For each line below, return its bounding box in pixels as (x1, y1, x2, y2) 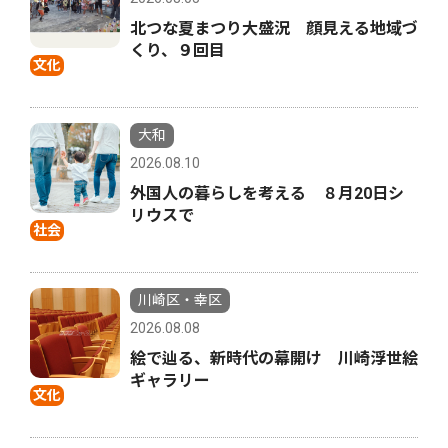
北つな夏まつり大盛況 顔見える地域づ (130, 19, 418, 39)
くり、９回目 (130, 41, 225, 61)
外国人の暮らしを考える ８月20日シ (130, 184, 404, 204)
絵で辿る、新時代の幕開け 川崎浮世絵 (130, 349, 418, 369)
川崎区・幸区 (138, 292, 222, 309)
